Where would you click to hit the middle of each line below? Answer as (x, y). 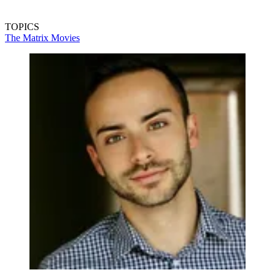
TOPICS (22, 27)
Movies (65, 38)
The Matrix (28, 38)
